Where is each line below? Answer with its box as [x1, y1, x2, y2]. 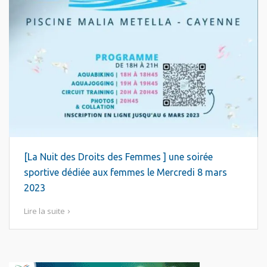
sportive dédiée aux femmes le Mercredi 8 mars [24, 167, 227, 178]
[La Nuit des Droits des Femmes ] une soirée [24, 151, 213, 162]
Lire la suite [24, 206, 65, 216]
